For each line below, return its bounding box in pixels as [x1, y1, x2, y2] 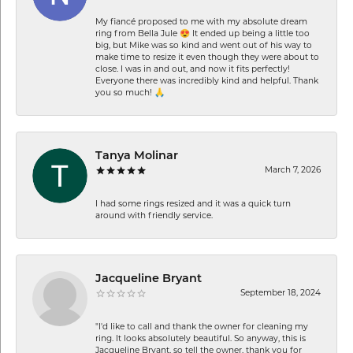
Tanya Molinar [95, 150, 178, 162]
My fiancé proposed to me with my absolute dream [95, 17, 307, 27]
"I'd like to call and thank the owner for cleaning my [95, 322, 308, 332]
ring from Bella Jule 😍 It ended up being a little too [95, 29, 310, 39]
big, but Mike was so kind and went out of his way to [95, 41, 312, 50]
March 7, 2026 [265, 165, 321, 175]
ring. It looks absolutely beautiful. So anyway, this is [95, 334, 306, 344]
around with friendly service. [95, 211, 213, 221]
